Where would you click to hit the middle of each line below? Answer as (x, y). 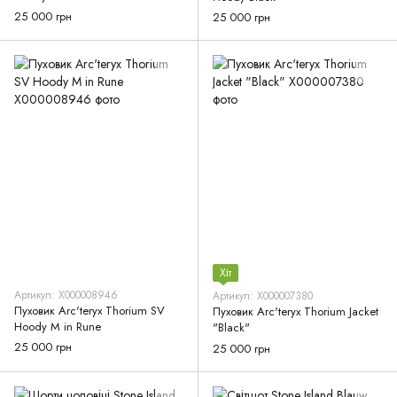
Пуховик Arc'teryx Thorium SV (90, 311)
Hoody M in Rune (58, 327)
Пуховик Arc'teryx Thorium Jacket (296, 312)
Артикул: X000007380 (263, 296)
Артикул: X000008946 (66, 296)
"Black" (231, 328)
